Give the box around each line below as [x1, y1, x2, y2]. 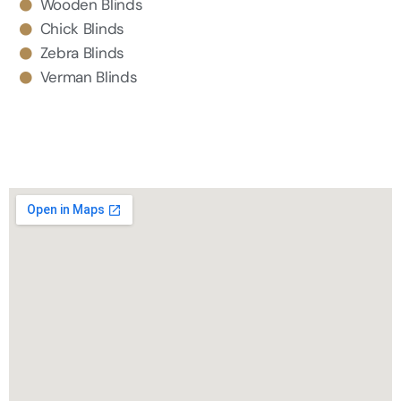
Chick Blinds [39, 19, 124, 39]
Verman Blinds [39, 67, 138, 88]
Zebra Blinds [39, 43, 124, 64]
